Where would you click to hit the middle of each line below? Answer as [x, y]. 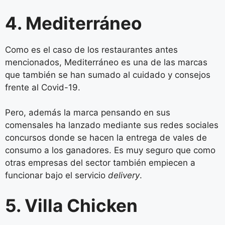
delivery [124, 176]
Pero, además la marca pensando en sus [88, 113]
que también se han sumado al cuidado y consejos [108, 75]
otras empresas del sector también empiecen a [100, 163]
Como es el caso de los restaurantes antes [91, 49]
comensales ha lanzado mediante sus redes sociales [112, 125]
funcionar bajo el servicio [57, 176]
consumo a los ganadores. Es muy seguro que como [110, 150]
